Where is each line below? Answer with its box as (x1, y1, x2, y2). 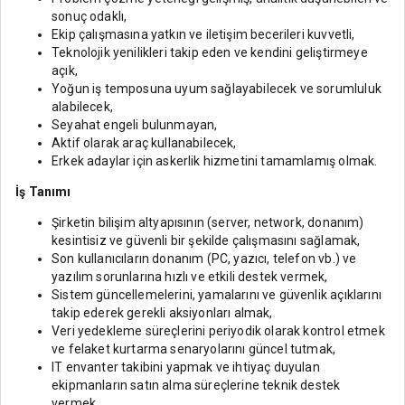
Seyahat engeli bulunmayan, (52, 118, 218, 132)
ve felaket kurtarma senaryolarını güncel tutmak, (52, 342, 336, 356)
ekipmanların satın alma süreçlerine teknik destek (52, 378, 341, 392)
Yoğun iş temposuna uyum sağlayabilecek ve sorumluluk (52, 81, 381, 96)
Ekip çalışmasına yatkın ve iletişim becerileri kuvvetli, (52, 27, 355, 42)
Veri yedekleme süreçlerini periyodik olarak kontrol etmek (52, 324, 385, 338)
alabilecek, (52, 99, 113, 114)
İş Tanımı (15, 184, 71, 199)
